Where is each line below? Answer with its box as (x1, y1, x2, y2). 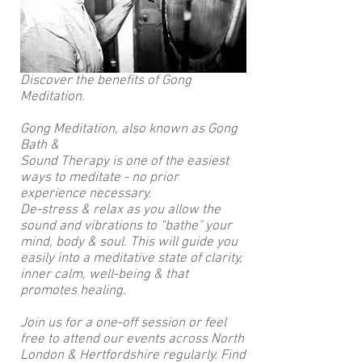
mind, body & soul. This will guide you (20, 234, 238, 250)
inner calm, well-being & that (20, 267, 188, 283)
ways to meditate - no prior (20, 170, 179, 186)
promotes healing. (20, 283, 126, 299)
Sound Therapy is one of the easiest (20, 154, 229, 170)
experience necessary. (20, 186, 151, 202)
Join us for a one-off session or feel (20, 315, 226, 331)
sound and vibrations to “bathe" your (20, 218, 232, 234)
